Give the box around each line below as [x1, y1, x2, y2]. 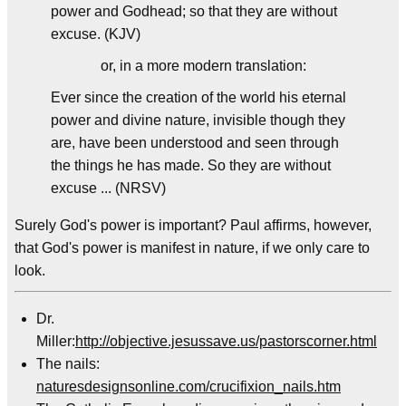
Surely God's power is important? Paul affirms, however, [14, 217, 372, 233]
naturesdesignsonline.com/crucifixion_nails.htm [36, 379, 341, 394]
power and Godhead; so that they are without [51, 4, 337, 19]
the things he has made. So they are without [51, 158, 331, 173]
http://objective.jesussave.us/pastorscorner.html [75, 333, 377, 349]
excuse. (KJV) [51, 26, 140, 42]
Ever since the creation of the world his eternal [51, 90, 346, 105]
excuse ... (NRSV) [51, 180, 166, 196]
